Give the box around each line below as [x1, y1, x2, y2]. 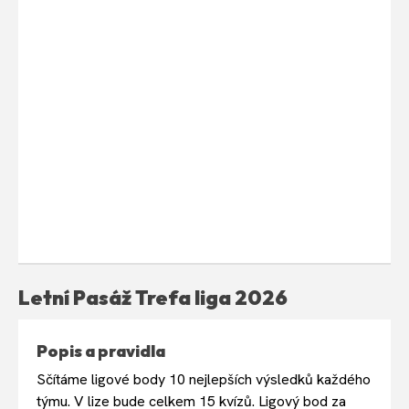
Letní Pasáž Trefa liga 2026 [18, 284, 288, 310]
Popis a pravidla [37, 340, 165, 362]
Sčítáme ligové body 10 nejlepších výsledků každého [37, 369, 371, 389]
